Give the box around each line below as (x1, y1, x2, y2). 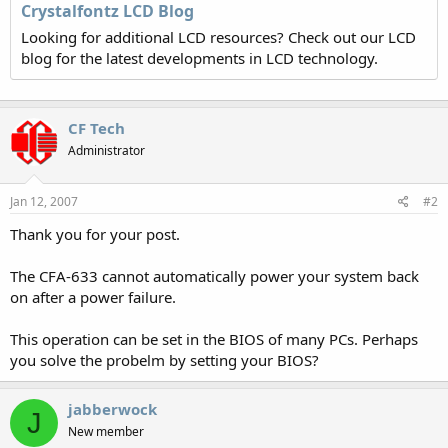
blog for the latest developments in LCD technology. (21, 47, 378, 68)
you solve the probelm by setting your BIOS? (10, 350, 319, 370)
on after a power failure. (10, 287, 176, 307)
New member (68, 423, 144, 440)
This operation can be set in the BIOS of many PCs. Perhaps (10, 329, 418, 349)
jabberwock (68, 399, 157, 419)
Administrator (68, 141, 145, 159)
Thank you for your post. (10, 224, 180, 244)
